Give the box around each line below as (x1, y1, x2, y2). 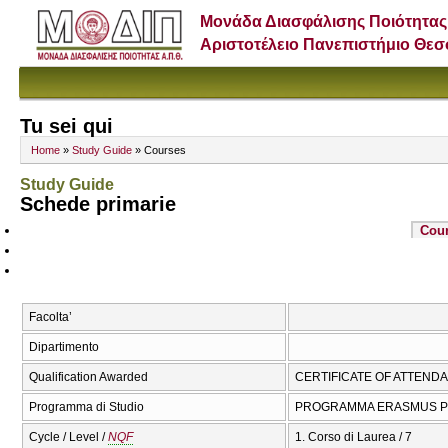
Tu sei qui (20, 115, 113, 137)
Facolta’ (29, 309, 72, 324)
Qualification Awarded (29, 369, 148, 384)
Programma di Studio (29, 399, 144, 414)
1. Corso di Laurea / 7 (295, 429, 412, 444)
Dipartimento (29, 339, 99, 354)
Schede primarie (20, 193, 176, 216)
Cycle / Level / (29, 429, 108, 444)
